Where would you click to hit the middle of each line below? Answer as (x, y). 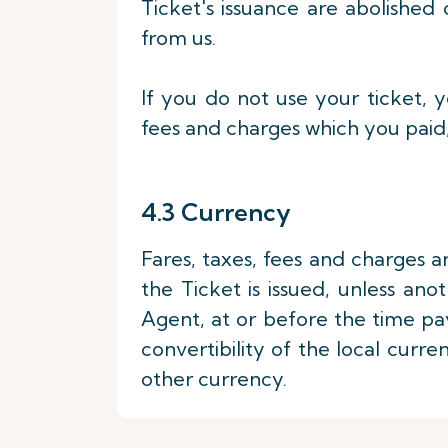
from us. (178, 37)
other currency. (214, 378)
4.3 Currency (216, 212)
